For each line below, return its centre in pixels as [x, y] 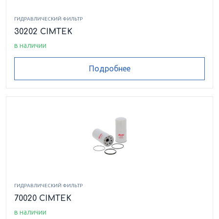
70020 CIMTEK [43, 198]
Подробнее [109, 69]
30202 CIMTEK [43, 32]
